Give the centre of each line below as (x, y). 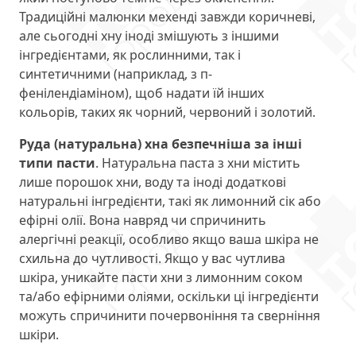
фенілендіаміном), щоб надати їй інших (141, 93)
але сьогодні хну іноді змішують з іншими (149, 36)
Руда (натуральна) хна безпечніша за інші (161, 144)
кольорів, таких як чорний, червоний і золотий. (167, 112)
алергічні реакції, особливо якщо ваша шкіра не (169, 240)
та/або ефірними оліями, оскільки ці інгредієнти (169, 297)
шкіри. (39, 335)
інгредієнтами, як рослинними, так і (130, 55)
